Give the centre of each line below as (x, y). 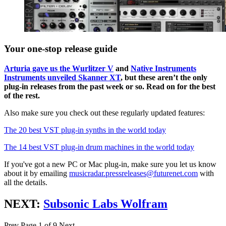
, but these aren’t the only (164, 77)
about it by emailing (37, 173)
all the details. (26, 182)
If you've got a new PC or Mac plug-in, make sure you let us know (110, 164)
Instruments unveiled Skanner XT (62, 77)
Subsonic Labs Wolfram (105, 204)
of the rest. (22, 95)
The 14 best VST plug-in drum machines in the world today (99, 147)
